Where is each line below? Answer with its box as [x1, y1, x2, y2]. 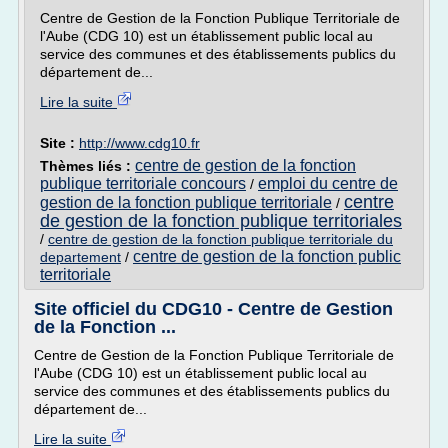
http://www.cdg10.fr [79, 135, 200, 151]
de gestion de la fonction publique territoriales [40, 211, 402, 231]
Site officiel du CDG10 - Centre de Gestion [34, 299, 393, 319]
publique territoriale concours [40, 175, 246, 192]
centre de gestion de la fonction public [133, 248, 401, 265]
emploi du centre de [258, 175, 398, 192]
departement [40, 249, 121, 265]
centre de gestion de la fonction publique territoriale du [48, 231, 393, 247]
